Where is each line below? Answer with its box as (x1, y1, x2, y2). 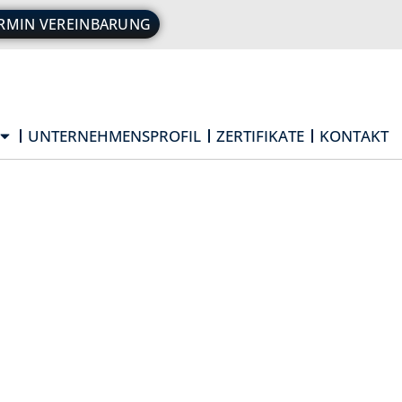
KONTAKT (319, 126, 389, 146)
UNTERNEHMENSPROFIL (28, 126, 201, 146)
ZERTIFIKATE (216, 126, 304, 146)
